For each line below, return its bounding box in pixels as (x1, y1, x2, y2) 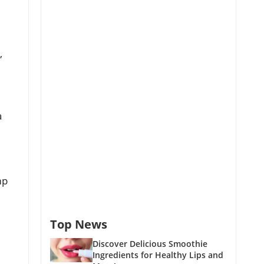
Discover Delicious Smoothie (93, 238, 207, 250)
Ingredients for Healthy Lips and (93, 249, 223, 261)
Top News (50, 216, 107, 233)
